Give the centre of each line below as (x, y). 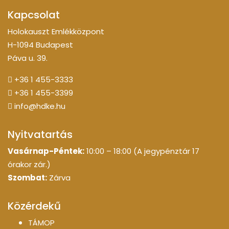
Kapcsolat (34, 15)
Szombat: (27, 178)
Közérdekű (34, 206)
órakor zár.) (29, 164)
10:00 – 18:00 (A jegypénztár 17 (142, 151)
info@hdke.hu (40, 106)
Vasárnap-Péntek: (46, 151)
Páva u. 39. (28, 58)
